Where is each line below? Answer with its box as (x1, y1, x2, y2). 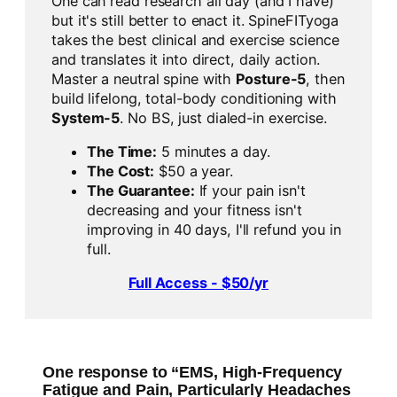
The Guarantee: (87, 181, 195, 199)
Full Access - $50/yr (128, 274, 269, 292)
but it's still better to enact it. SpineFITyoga (51, 11, 339, 29)
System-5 (51, 108, 121, 127)
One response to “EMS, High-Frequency (43, 362, 343, 382)
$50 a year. (154, 161, 233, 180)
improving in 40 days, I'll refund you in (87, 220, 341, 238)
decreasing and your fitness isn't (87, 200, 302, 219)
